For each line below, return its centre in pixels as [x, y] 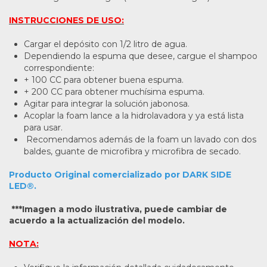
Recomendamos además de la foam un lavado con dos [140, 139]
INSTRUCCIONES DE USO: [66, 20]
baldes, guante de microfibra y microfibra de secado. [132, 151]
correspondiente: [59, 68]
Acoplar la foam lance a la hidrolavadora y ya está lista [134, 115]
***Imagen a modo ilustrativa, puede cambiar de [119, 209]
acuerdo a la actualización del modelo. [97, 220]
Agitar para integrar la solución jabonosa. [107, 103]
